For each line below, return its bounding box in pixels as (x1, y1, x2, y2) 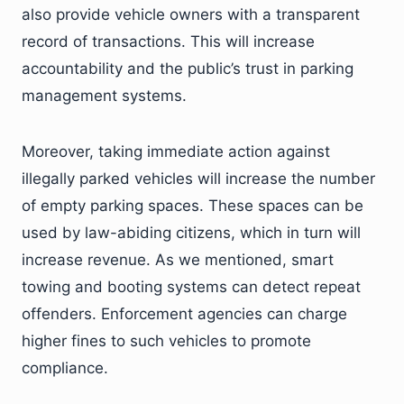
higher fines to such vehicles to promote (22, 332, 311, 350)
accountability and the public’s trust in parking (22, 60, 353, 78)
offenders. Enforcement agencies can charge (22, 305, 347, 323)
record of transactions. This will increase (22, 32, 315, 50)
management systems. (22, 87, 187, 105)
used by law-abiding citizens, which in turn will (22, 224, 361, 242)
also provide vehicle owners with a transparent (22, 5, 360, 23)
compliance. (22, 359, 108, 377)
